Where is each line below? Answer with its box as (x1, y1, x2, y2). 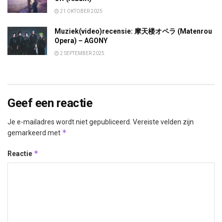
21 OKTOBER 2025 (59, 8, 103, 14)
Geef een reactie (7, 96, 93, 111)
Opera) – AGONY (55, 37, 108, 45)
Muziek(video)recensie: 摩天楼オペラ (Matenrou (55, 27, 212, 36)
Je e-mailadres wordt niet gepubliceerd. (7, 118, 131, 126)
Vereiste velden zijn (133, 118, 194, 126)
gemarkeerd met (7, 129, 62, 137)
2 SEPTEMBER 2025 (59, 51, 105, 56)
